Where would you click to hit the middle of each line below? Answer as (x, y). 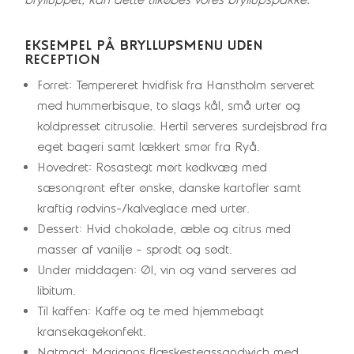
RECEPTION (63, 60)
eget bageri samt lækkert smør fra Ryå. (149, 147)
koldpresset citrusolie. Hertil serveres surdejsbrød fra (183, 127)
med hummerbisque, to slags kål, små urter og (169, 106)
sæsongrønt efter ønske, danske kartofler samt (169, 188)
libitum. (57, 291)
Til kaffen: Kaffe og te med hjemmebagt (151, 312)
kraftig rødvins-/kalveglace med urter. (144, 209)
